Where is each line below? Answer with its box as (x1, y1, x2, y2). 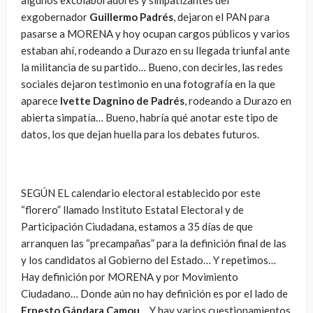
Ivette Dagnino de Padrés (60, 94, 184, 107)
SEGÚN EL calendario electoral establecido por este (21, 186, 261, 199)
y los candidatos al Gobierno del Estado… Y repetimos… (21, 253, 276, 266)
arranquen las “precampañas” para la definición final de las (21, 236, 286, 249)
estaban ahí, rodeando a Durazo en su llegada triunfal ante (21, 43, 290, 57)
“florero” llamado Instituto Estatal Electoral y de (21, 203, 244, 216)
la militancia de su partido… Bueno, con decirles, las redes (21, 60, 283, 73)
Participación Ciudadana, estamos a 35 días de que (21, 219, 253, 233)
